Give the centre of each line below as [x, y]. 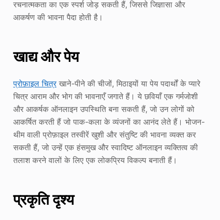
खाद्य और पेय [46, 56]
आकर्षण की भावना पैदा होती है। [58, 17]
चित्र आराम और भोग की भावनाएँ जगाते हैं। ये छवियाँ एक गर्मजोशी [105, 96]
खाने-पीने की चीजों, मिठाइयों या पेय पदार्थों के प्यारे [128, 83]
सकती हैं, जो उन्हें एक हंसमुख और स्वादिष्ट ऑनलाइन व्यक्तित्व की [105, 147]
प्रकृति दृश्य [43, 199]
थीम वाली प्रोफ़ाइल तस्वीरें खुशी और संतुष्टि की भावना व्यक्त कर [104, 134]
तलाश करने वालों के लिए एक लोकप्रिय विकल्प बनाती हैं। [95, 160]
